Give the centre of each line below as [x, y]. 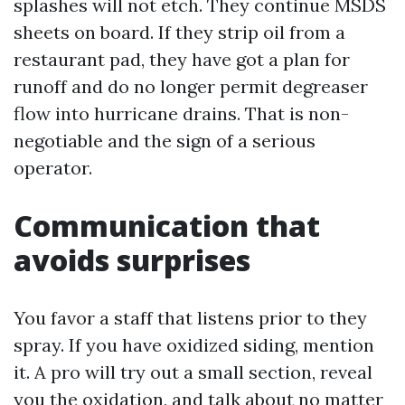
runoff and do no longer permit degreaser [191, 86]
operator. [53, 168]
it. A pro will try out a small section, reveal [193, 372]
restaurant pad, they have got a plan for [182, 59]
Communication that [167, 226]
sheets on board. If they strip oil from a [179, 32]
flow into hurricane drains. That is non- [181, 113]
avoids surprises [132, 260]
